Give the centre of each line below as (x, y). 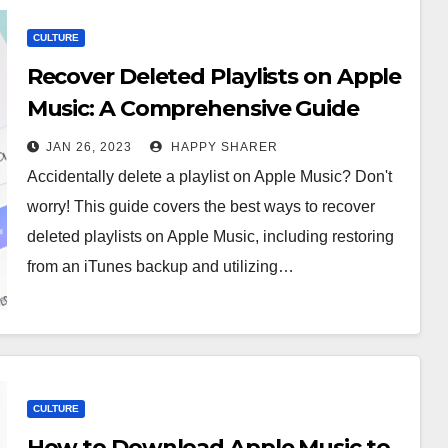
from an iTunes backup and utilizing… (160, 266)
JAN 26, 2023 (88, 147)
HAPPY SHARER (222, 147)
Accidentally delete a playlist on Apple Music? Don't (209, 176)
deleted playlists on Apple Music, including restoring (210, 236)
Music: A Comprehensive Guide (192, 108)
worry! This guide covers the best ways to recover (200, 206)
